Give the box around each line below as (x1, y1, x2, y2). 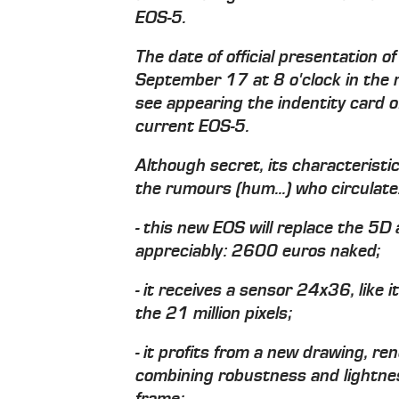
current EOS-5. (135, 116, 250, 136)
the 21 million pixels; (135, 303, 293, 323)
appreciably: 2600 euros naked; (135, 240, 381, 261)
